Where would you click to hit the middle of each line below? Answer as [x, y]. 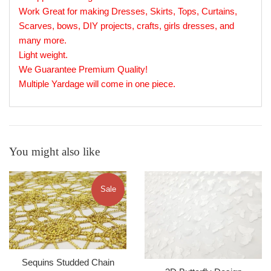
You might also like [54, 151]
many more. [43, 40]
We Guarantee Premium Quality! [83, 69]
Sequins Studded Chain [68, 262]
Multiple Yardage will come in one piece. [97, 83]
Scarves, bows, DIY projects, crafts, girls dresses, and [126, 25]
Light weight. [43, 54]
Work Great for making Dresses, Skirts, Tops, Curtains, [128, 11]
